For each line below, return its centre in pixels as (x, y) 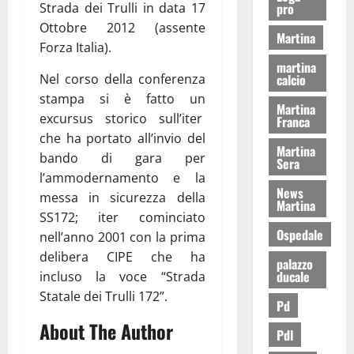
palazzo (294, 264)
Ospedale (299, 234)
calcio (291, 79)
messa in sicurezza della (122, 197)
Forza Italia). (75, 47)
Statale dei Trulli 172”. (104, 296)
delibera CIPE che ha (122, 256)
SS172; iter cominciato (122, 217)
